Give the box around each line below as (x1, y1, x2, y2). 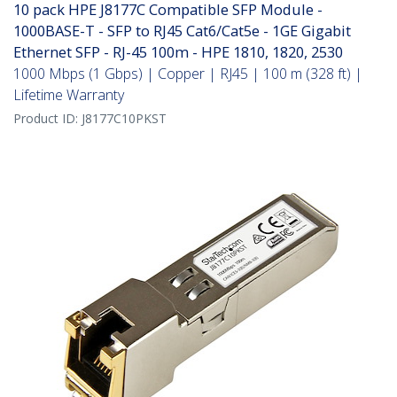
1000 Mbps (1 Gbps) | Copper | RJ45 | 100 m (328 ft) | (13, 64, 362, 84)
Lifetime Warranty (13, 85, 124, 105)
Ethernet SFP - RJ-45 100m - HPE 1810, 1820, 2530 (13, 42, 343, 63)
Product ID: (13, 110, 82, 128)
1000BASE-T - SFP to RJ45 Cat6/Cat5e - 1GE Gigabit (13, 20, 351, 42)
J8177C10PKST (82, 110, 167, 128)
